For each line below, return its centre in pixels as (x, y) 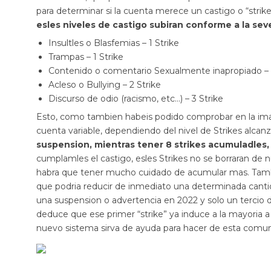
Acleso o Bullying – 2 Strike (105, 84)
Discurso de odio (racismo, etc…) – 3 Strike (136, 98)
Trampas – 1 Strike (86, 57)
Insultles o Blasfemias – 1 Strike (114, 43)
